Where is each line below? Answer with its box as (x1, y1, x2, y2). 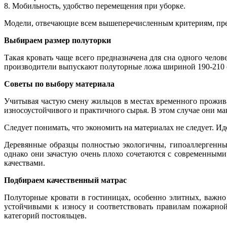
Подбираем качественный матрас (4, 175, 127, 184)
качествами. (4, 158, 45, 167)
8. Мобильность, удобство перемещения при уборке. (4, 1, 185, 10)
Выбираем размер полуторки (4, 35, 111, 45)
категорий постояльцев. (4, 211, 87, 220)
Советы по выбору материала (4, 79, 115, 88)
